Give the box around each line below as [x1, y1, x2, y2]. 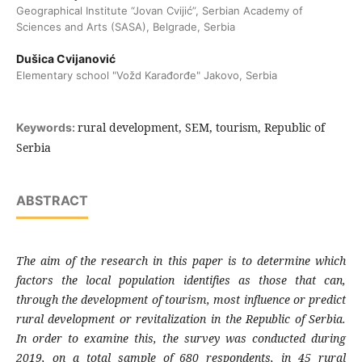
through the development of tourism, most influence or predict [15, 292, 347, 308]
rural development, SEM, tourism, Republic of [77, 120, 325, 136]
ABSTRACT [15, 192, 88, 209]
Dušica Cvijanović [15, 52, 116, 66]
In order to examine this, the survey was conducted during [15, 330, 347, 347]
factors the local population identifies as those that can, [15, 272, 347, 288]
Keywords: [15, 120, 78, 135]
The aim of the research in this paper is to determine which [15, 253, 347, 269]
